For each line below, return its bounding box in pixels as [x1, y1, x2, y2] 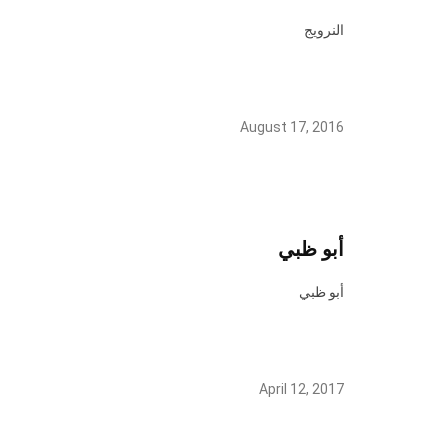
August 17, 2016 [240, 119, 344, 135]
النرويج [304, 22, 344, 38]
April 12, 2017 [259, 381, 344, 397]
